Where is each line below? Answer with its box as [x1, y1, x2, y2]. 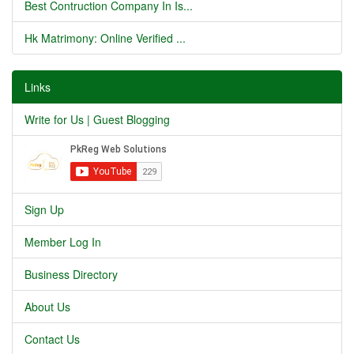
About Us [24, 299, 70, 314]
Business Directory [24, 266, 118, 282]
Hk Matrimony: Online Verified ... [24, 30, 186, 46]
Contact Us [24, 331, 80, 347]
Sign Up [24, 201, 64, 217]
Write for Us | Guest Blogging [24, 111, 170, 127]
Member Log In [24, 234, 101, 250]
